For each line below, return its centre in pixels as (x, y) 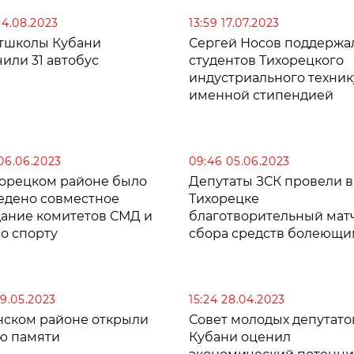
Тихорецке (224, 199)
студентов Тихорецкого (266, 61)
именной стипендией (261, 96)
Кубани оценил (240, 337)
